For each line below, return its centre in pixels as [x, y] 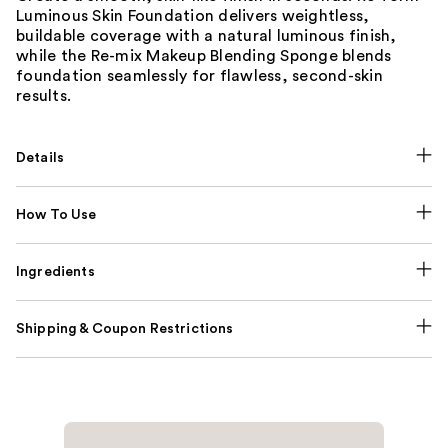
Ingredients [55, 272]
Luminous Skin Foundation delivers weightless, [193, 16]
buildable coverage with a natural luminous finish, [206, 36]
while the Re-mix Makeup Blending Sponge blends [204, 56]
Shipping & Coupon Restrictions [125, 329]
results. [43, 96]
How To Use [56, 215]
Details [40, 158]
